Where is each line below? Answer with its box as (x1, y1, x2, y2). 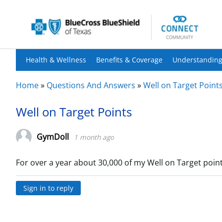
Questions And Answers (47, 80, 135, 91)
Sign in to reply (23, 183, 73, 193)
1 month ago (74, 132, 114, 142)
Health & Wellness (26, 55, 86, 64)
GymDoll (37, 131, 69, 142)
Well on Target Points (16, 104, 132, 120)
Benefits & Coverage (96, 55, 163, 64)
